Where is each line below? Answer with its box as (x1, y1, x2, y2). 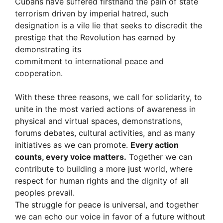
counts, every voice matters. (15, 152, 126, 162)
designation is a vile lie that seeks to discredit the (15, 20, 202, 31)
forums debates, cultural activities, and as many (15, 128, 195, 138)
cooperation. (15, 68, 63, 79)
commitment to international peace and (15, 56, 164, 67)
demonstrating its (15, 44, 81, 55)
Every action (130, 140, 179, 150)
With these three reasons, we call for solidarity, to (15, 92, 202, 103)
